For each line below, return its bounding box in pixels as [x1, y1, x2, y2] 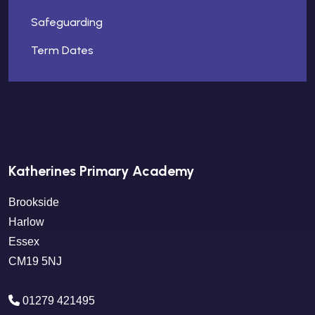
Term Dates [31, 44, 94, 57]
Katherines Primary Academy [8, 162, 194, 179]
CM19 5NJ [8, 255, 62, 267]
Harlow [8, 216, 44, 228]
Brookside [8, 196, 59, 208]
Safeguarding [31, 15, 103, 29]
